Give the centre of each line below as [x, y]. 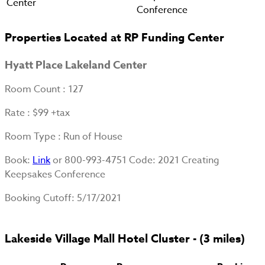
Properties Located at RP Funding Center [114, 38]
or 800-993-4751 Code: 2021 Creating [135, 161]
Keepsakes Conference [55, 175]
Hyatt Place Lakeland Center [76, 65]
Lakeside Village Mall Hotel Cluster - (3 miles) [125, 239]
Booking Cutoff [38, 198]
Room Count [34, 90]
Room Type [31, 137]
